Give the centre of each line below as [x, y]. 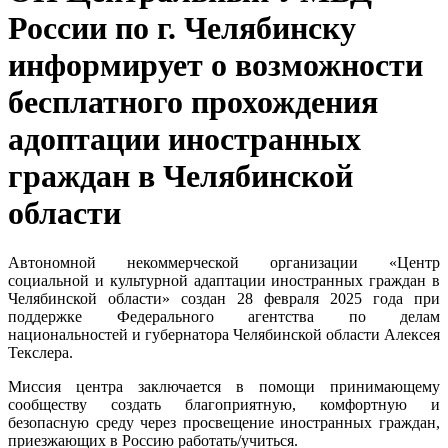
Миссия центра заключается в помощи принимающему [224, 386]
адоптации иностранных [184, 139]
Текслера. [40, 352]
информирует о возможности [215, 65]
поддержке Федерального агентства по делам [224, 316]
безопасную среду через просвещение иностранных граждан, [224, 422]
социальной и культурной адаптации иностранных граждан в [224, 280]
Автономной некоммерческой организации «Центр [224, 262]
